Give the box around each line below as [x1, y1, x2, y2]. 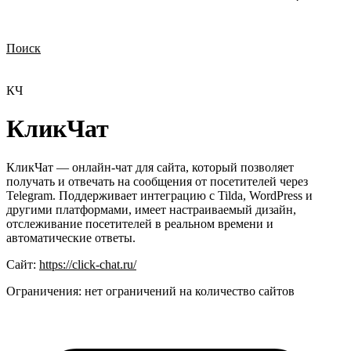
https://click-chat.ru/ [39, 257, 136, 271]
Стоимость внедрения [229, 57, 333, 69]
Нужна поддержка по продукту [11, 71, 157, 83]
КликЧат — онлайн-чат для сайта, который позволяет [6, 160, 294, 174]
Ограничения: [6, 284, 81, 298]
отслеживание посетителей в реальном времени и [6, 216, 273, 230]
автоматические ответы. [6, 230, 136, 244]
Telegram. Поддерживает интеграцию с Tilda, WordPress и [6, 188, 313, 202]
